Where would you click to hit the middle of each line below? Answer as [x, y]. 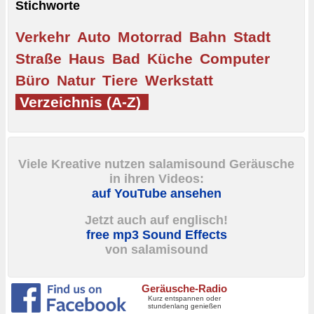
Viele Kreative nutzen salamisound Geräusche [156, 164]
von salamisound [156, 250]
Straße [39, 58]
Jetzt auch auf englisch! [156, 220]
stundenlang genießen [184, 306]
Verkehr [43, 36]
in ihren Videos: [156, 178]
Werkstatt [179, 80]
